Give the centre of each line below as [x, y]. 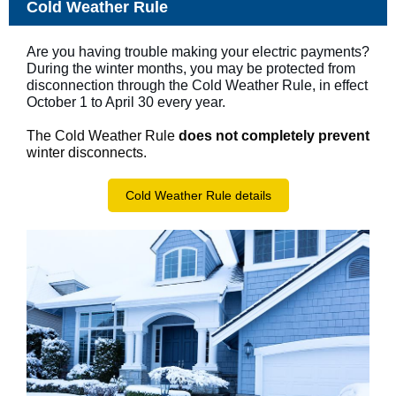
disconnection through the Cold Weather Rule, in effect [197, 85]
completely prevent [305, 136]
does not [208, 136]
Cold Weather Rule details [198, 195]
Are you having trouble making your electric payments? [198, 52]
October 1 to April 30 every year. [126, 102]
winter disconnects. [87, 152]
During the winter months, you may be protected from [191, 69]
